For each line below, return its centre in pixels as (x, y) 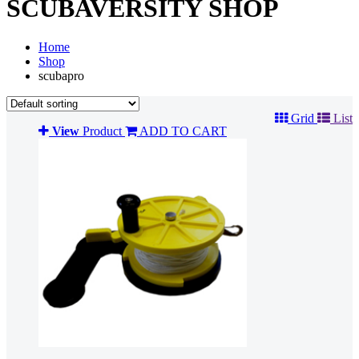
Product (102, 131)
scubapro (61, 75)
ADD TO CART (183, 131)
